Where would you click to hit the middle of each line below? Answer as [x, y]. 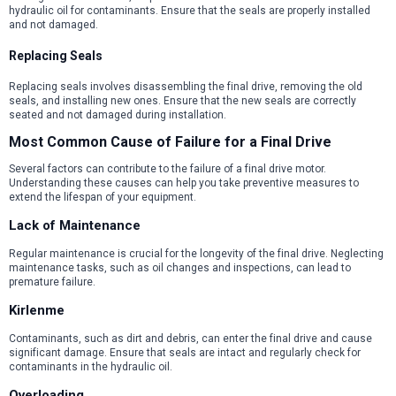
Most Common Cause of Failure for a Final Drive [170, 141]
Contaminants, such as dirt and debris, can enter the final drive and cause [190, 339]
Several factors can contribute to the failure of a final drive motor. [168, 169]
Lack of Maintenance [75, 226]
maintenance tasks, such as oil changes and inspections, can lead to [180, 268]
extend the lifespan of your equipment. [103, 198]
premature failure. [52, 282]
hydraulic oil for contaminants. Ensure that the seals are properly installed [190, 11]
